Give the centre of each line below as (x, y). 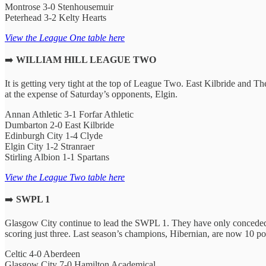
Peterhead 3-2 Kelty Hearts (56, 17)
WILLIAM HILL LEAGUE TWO (86, 59)
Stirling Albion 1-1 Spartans (57, 157)
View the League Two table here (65, 177)
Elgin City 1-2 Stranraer (50, 146)
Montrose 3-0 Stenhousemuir (59, 7)
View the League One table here (65, 37)
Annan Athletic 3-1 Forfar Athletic (69, 114)
